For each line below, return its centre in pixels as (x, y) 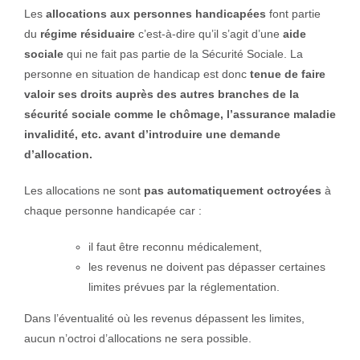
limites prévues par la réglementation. (184, 287)
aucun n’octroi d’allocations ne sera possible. (137, 338)
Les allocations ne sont (84, 190)
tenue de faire (286, 74)
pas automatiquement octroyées (232, 190)
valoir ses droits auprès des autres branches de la (161, 94)
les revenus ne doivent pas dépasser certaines (207, 267)
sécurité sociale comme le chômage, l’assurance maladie (180, 114)
